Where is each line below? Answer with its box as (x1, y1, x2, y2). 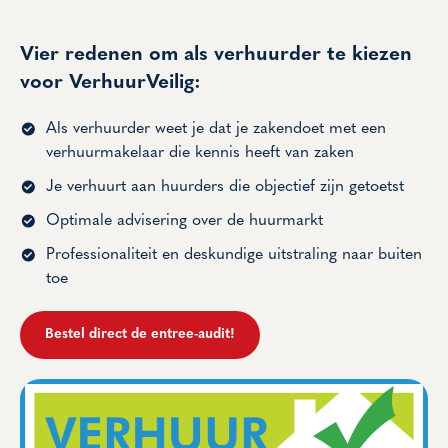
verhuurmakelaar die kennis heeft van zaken (46, 145, 354, 161)
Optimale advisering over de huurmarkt (46, 213, 323, 229)
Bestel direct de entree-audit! (45, 327, 235, 342)
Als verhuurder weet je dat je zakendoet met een (46, 121, 386, 137)
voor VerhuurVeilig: (20, 73, 201, 93)
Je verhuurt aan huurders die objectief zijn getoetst (46, 179, 404, 195)
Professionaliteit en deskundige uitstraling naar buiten (46, 247, 422, 263)
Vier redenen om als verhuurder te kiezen (20, 45, 412, 65)
